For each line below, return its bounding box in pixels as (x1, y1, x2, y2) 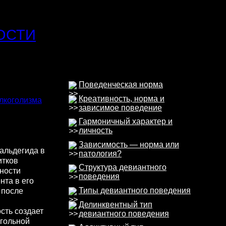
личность (79, 126, 112, 135)
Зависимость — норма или (79, 140, 179, 149)
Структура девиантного (79, 163, 166, 172)
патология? (79, 149, 122, 158)
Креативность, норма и (79, 94, 164, 103)
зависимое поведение (79, 103, 162, 112)
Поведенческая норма (79, 80, 163, 89)
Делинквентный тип (79, 200, 152, 209)
